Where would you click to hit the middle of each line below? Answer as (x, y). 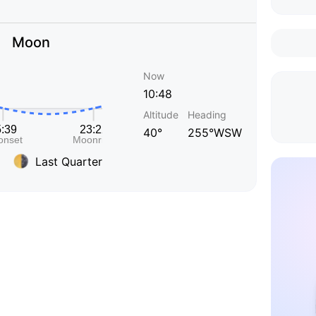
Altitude (161, 115)
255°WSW (215, 133)
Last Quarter (69, 161)
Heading (207, 115)
